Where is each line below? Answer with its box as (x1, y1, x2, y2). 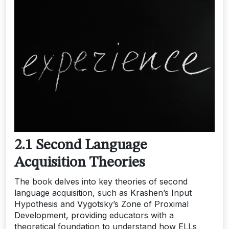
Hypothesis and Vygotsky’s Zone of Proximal (14, 199, 189, 210)
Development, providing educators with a (14, 210, 174, 221)
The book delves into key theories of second (14, 176, 188, 187)
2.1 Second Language (14, 138, 147, 153)
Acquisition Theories (14, 155, 145, 171)
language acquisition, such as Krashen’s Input (14, 188, 192, 198)
